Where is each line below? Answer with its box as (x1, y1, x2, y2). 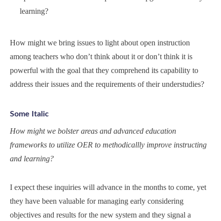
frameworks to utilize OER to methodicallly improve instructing (10, 141, 207, 149)
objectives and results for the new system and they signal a (10, 211, 191, 220)
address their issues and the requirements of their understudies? (10, 80, 204, 89)
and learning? (10, 154, 54, 163)
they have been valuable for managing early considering (10, 197, 184, 206)
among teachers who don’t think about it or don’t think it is (10, 52, 192, 61)
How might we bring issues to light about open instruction (10, 38, 190, 47)
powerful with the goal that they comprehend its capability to (10, 66, 198, 75)
